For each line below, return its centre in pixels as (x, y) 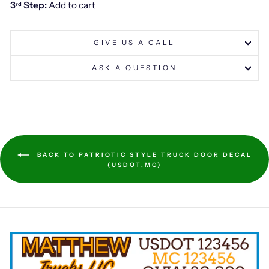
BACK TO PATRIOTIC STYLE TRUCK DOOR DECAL (143, 154)
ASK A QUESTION (134, 68)
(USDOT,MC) (134, 165)
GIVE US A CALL (134, 43)
